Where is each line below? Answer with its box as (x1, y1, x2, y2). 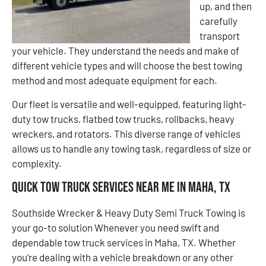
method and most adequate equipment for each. (12, 74, 217, 87)
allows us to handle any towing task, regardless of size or (12, 142, 251, 154)
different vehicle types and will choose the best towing (12, 59, 242, 72)
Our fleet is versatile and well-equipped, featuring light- (12, 97, 246, 110)
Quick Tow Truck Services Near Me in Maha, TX (12, 179, 230, 197)
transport (199, 30, 240, 42)
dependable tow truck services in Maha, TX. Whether (12, 236, 236, 249)
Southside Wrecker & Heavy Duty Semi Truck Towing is (12, 207, 245, 219)
